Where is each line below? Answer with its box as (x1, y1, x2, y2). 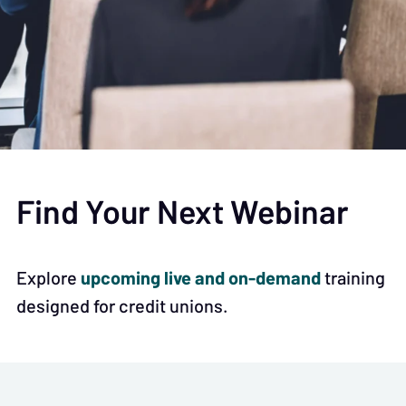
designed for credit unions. (16, 294, 228, 316)
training (321, 266, 385, 288)
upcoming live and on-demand (81, 264, 321, 292)
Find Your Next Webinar (16, 187, 349, 237)
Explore (16, 266, 81, 288)
